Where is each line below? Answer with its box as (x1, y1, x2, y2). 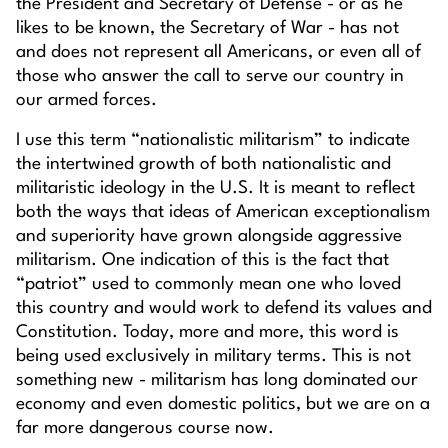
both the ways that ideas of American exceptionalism (16, 204, 430, 222)
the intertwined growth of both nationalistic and (16, 156, 391, 174)
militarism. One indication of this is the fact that (16, 252, 389, 270)
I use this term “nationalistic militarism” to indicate (16, 132, 410, 150)
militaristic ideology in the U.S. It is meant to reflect (16, 180, 415, 198)
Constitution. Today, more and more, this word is (16, 324, 399, 342)
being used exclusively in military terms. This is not (16, 348, 411, 366)
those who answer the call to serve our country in (16, 68, 404, 86)
